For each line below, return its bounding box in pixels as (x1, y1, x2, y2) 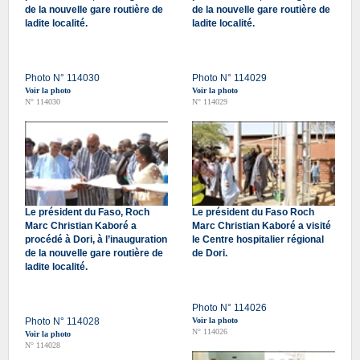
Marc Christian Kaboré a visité (192, 219, 331, 231)
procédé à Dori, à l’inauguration (25, 233, 167, 245)
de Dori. (192, 247, 227, 259)
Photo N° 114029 (192, 72, 267, 84)
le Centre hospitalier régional (192, 233, 324, 245)
